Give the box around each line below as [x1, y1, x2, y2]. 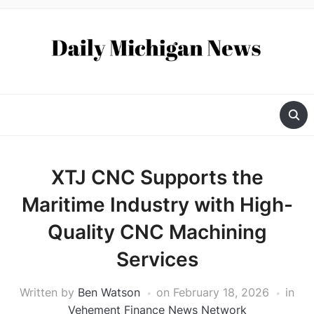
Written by [20, 285, 78, 300]
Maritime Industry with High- [21, 193, 293, 217]
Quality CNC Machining [47, 220, 267, 245]
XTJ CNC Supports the [50, 165, 264, 190]
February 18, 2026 [173, 285, 269, 300]
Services [116, 247, 198, 272]
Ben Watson [78, 285, 140, 300]
